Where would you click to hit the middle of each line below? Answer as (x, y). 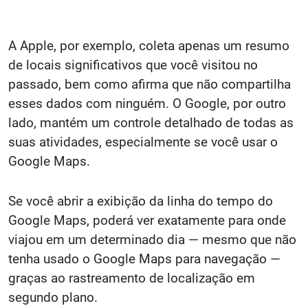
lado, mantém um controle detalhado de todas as (151, 123)
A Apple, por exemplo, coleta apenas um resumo (149, 46)
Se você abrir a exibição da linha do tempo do (141, 201)
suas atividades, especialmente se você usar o (143, 142)
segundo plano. (53, 297)
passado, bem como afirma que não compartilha (150, 84)
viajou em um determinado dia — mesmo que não (152, 240)
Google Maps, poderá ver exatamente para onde (147, 220)
